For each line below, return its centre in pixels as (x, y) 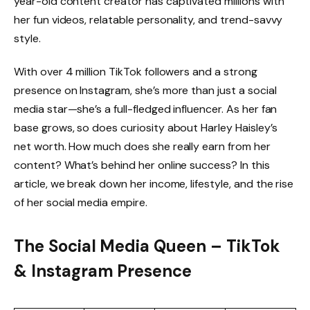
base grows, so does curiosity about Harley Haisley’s (146, 128)
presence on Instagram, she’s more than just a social (145, 91)
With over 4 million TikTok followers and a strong (136, 72)
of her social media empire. (81, 203)
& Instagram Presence (103, 271)
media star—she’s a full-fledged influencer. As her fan (146, 109)
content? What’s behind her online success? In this (142, 165)
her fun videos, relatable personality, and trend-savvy (148, 20)
